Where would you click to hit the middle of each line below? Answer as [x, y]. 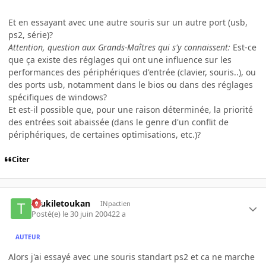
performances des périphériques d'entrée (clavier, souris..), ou [132, 72]
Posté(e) [47, 214]
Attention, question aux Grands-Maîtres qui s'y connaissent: [119, 47]
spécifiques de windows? [58, 97]
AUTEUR [28, 237]
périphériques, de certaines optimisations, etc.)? [104, 134]
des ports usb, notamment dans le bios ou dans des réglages [131, 84]
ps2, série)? [31, 34]
